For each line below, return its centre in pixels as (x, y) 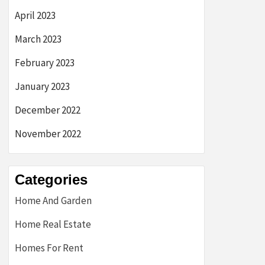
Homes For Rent (49, 248)
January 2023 (42, 86)
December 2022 (48, 110)
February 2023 (45, 63)
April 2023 (35, 15)
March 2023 (38, 39)
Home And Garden (53, 201)
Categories (51, 180)
